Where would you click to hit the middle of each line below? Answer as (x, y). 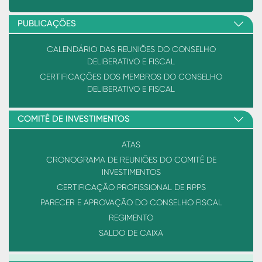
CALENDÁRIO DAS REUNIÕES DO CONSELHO (131, 49)
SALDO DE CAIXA (131, 233)
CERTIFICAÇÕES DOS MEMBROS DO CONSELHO (131, 77)
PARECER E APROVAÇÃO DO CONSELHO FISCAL (131, 203)
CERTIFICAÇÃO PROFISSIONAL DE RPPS (131, 187)
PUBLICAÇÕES (47, 24)
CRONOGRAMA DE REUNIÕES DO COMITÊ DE (131, 160)
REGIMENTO (131, 218)
